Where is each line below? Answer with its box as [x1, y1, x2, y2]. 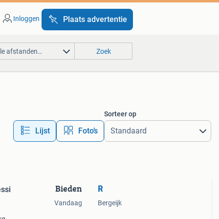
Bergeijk [97, 199, 122, 207]
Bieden [55, 182, 82, 195]
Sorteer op [104, 110, 136, 118]
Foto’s [78, 126, 98, 135]
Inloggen [13, 15, 40, 22]
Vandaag [54, 199, 82, 207]
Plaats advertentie [63, 15, 127, 24]
